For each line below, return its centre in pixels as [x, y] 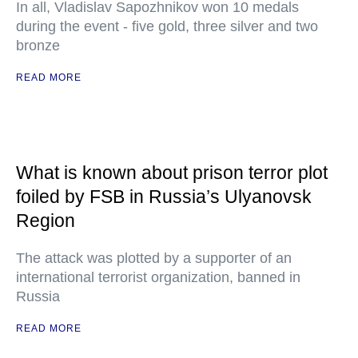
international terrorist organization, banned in [158, 278]
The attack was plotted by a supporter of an [154, 259]
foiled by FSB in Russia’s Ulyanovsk [164, 197]
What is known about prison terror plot [172, 173]
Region [46, 221]
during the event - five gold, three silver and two [167, 27]
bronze [38, 46]
